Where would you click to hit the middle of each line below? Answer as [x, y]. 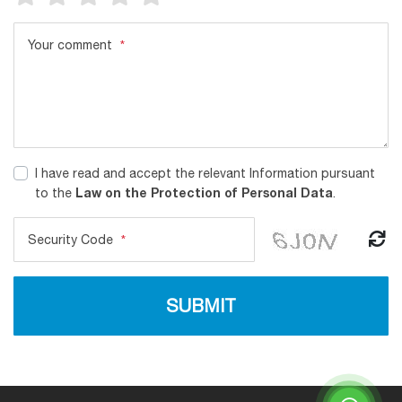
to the [53, 193]
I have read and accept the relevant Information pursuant [205, 174]
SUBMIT [201, 306]
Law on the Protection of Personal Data [204, 193]
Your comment [72, 45]
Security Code [72, 240]
